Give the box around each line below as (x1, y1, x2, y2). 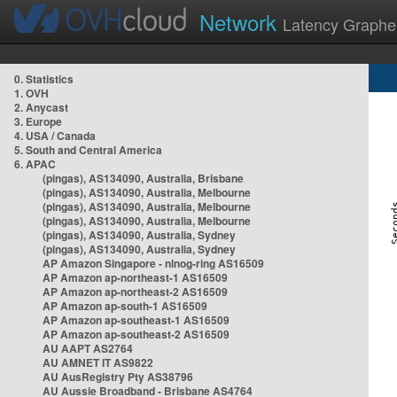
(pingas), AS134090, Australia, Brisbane (43, 170, 244, 186)
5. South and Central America (14, 142, 162, 158)
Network (199, 6, 283, 37)
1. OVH (14, 85, 49, 101)
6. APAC (14, 156, 56, 172)
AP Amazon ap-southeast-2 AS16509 (43, 326, 230, 342)
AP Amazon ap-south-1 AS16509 (43, 298, 207, 314)
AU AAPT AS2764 (43, 340, 133, 356)
